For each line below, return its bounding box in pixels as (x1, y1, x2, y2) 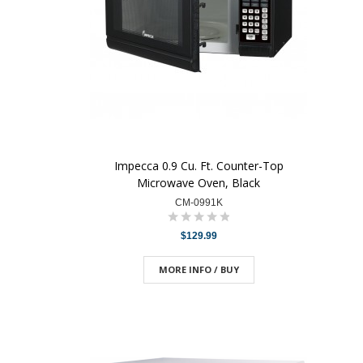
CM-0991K (174, 197, 223, 208)
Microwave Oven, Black (137, 175, 260, 190)
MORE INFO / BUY (158, 263, 239, 275)
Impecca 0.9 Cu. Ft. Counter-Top (113, 158, 284, 173)
